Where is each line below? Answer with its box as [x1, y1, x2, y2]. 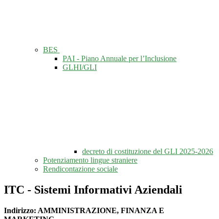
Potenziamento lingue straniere [43, 156, 137, 165]
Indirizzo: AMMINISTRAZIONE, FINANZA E [4, 206, 164, 215]
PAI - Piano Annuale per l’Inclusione [63, 54, 176, 63]
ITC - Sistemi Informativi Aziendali [4, 183, 182, 197]
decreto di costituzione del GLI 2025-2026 [82, 147, 213, 156]
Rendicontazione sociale [43, 165, 118, 174]
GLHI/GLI [63, 63, 97, 72]
